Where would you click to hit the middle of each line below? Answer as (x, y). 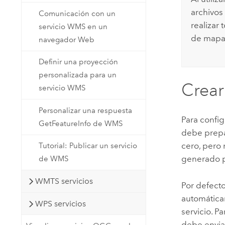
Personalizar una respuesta (86, 110)
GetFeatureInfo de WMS (81, 123)
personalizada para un (78, 75)
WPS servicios (61, 203)
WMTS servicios (64, 181)
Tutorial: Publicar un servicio (88, 146)
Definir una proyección (79, 62)
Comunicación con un (77, 13)
